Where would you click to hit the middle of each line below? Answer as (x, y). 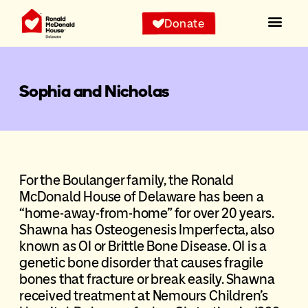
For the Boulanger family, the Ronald (126, 180)
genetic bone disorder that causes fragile (141, 262)
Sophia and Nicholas (94, 91)
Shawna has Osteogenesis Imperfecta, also (146, 229)
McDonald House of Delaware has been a (141, 196)
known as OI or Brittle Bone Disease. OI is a (143, 246)
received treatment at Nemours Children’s (143, 295)
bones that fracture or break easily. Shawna (147, 279)
